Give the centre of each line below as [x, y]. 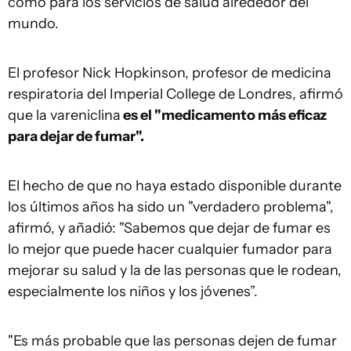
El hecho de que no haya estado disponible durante [175, 185]
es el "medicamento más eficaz [224, 115]
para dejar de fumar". [76, 136]
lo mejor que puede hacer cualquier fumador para [170, 249]
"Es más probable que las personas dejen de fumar [172, 340]
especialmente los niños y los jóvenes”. [133, 291]
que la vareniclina [64, 115]
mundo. [33, 23]
